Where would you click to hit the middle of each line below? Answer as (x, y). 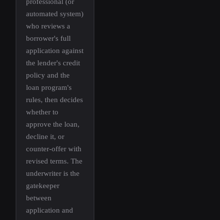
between (39, 198)
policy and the (48, 75)
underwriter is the (53, 174)
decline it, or (45, 137)
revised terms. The (54, 161)
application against (55, 51)
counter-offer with (54, 149)
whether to (42, 112)
